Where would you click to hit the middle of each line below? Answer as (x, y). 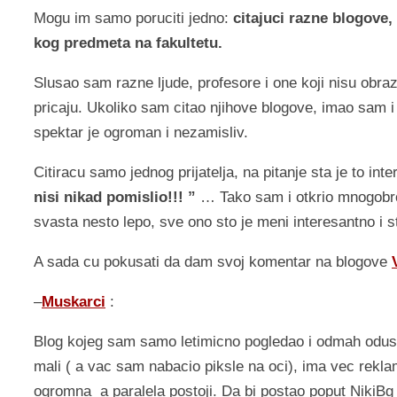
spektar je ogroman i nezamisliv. (141, 133)
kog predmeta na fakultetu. (128, 43)
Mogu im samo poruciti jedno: (131, 19)
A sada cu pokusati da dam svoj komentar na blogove (213, 262)
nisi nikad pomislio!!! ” (117, 198)
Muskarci (74, 302)
